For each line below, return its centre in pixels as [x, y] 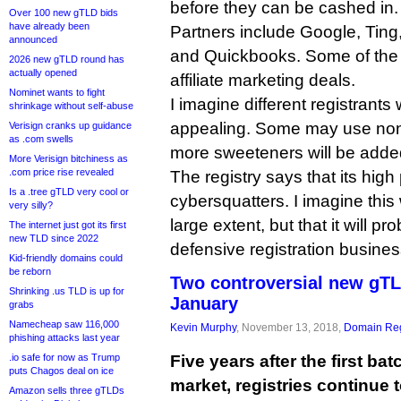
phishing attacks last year [64, 337]
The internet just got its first [68, 225]
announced [33, 39]
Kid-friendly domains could [66, 258]
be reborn [30, 271]
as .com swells [41, 139]
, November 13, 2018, [290, 327]
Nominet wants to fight [57, 92]
